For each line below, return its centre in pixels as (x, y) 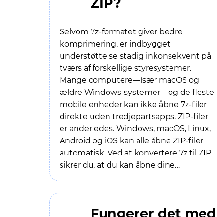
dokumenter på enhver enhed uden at (135, 177)
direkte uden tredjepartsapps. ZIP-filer (134, 116)
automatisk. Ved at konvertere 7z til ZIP (135, 153)
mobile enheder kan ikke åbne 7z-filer (133, 104)
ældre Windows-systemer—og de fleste (137, 92)
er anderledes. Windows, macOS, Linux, (135, 129)
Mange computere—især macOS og (129, 80)
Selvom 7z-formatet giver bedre (121, 32)
